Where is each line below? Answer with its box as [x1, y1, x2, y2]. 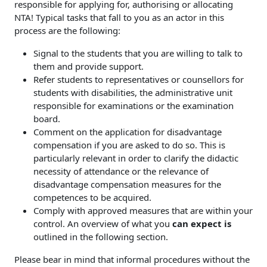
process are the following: [14, 24, 120, 36]
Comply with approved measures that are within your [33, 204, 253, 216]
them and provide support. [33, 60, 144, 72]
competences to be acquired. [33, 191, 151, 203]
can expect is [172, 218, 231, 229]
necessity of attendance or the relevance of [33, 165, 209, 177]
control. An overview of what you [33, 218, 172, 229]
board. [33, 113, 60, 125]
